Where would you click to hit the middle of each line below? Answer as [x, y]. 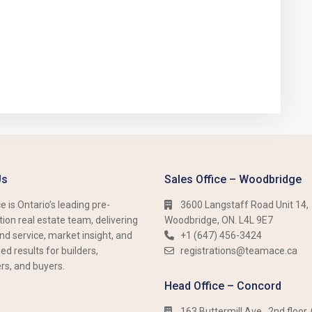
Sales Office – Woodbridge [233, 179]
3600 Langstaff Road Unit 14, [244, 205]
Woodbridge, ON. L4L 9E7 [219, 220]
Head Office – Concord [223, 286]
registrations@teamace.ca [239, 251]
